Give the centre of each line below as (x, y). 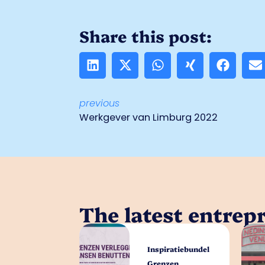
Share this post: (146, 35)
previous (100, 103)
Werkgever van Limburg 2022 (149, 117)
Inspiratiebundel (178, 249)
